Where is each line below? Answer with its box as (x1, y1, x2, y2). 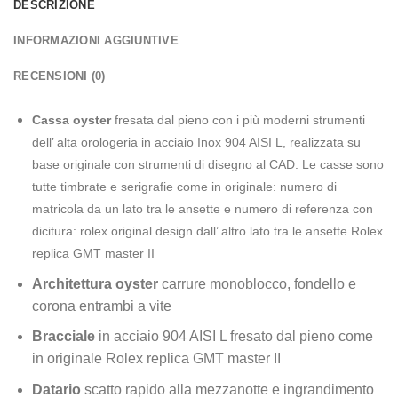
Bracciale (31, 329, 95, 345)
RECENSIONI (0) (13, 68, 106, 83)
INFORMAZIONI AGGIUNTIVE (13, 33, 179, 47)
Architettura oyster (31, 275, 162, 291)
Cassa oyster (31, 112, 115, 127)
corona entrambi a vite (31, 298, 171, 314)
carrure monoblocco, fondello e (161, 275, 356, 291)
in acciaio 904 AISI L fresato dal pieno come (94, 329, 373, 345)
